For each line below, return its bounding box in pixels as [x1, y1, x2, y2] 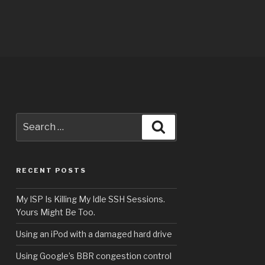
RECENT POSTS [16, 166, 87, 175]
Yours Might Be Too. [16, 207, 96, 218]
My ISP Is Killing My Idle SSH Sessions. [16, 194, 166, 205]
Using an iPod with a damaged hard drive [16, 229, 173, 240]
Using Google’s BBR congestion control [16, 251, 172, 261]
